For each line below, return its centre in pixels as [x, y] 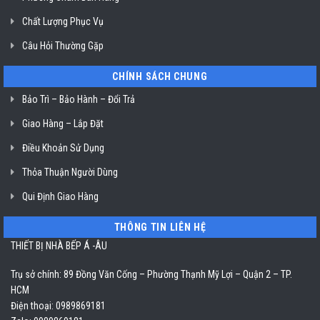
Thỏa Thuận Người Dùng [70, 172]
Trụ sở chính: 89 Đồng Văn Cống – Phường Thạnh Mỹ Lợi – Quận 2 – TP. [151, 275]
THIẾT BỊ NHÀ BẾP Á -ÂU [59, 246]
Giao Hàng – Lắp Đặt [63, 124]
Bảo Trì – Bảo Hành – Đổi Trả [79, 100]
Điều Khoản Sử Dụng [63, 148]
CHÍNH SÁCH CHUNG [160, 77]
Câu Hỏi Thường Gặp [63, 46]
